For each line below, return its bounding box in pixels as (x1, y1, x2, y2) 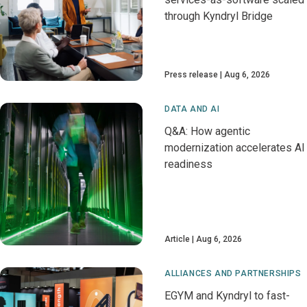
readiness (164, 158, 212, 171)
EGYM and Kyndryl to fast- (164, 289, 290, 302)
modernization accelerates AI (164, 141, 305, 154)
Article (164, 234, 190, 244)
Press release (164, 70, 218, 79)
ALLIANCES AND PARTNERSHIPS (164, 269, 302, 278)
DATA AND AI (164, 104, 220, 114)
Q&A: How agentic (164, 125, 250, 138)
